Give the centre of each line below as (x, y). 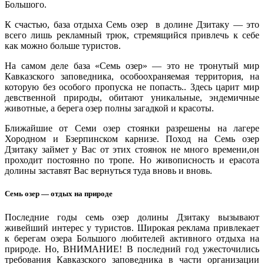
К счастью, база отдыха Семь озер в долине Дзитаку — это (132, 25)
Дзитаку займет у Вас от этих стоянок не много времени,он (132, 150)
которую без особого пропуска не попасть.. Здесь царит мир (132, 87)
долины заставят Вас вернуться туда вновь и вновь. (108, 171)
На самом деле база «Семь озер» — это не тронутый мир (132, 66)
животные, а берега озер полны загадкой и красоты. (109, 108)
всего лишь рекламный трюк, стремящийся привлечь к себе (132, 35)
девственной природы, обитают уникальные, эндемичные (132, 98)
